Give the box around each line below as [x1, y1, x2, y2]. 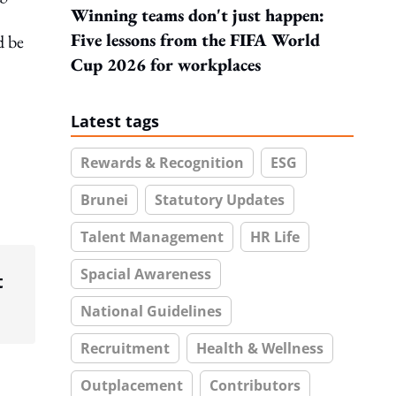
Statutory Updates [155, 190, 285, 209]
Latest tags [71, 110, 159, 132]
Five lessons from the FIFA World [71, 28, 320, 51]
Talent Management [80, 227, 224, 247]
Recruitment [80, 339, 170, 358]
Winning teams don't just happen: [71, 4, 324, 27]
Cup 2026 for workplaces [71, 53, 261, 76]
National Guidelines [80, 301, 222, 321]
